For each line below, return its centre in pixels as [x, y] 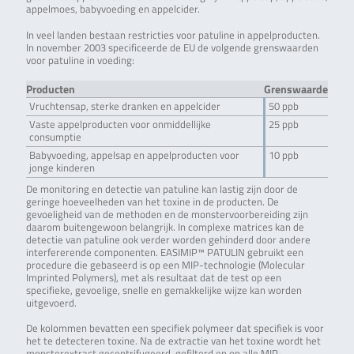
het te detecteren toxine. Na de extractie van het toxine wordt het [173, 341]
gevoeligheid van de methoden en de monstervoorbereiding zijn [167, 214]
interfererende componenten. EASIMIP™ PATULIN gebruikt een [164, 252]
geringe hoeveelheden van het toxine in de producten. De [152, 201]
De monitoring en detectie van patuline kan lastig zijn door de [162, 189]
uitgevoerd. [51, 303]
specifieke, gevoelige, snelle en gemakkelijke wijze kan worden [164, 290]
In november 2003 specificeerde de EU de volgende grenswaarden [172, 47]
